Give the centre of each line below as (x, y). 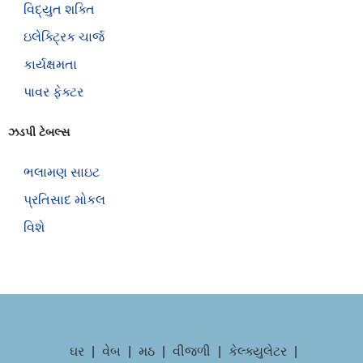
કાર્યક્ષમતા (50, 64)
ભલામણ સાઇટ (62, 172)
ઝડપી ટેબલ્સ (39, 132)
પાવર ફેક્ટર (53, 92)
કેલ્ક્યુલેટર (258, 351)
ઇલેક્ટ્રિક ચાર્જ (64, 36)
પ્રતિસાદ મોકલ (64, 199)
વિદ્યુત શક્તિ (59, 9)
